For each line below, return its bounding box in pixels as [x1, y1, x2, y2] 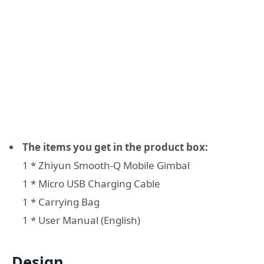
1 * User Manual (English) [22, 213, 140, 227]
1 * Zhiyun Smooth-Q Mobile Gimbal [22, 158, 190, 172]
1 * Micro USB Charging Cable [22, 176, 160, 190]
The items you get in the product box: [22, 140, 208, 154]
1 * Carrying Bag [22, 194, 100, 209]
